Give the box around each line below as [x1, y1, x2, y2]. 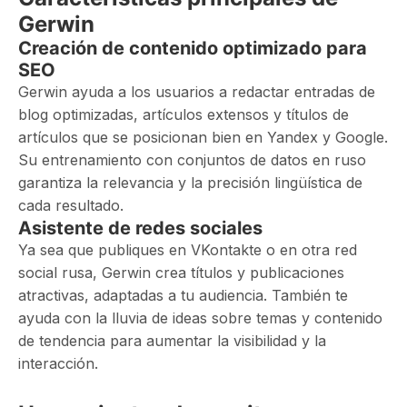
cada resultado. [18, 196, 124, 214]
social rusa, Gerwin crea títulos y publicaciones [18, 263, 344, 282]
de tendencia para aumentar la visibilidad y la [18, 332, 326, 350]
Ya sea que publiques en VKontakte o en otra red [18, 241, 357, 259]
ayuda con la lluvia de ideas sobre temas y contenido [18, 309, 382, 327]
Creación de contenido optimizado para [18, 37, 367, 59]
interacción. [18, 354, 98, 372]
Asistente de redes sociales [18, 217, 263, 239]
